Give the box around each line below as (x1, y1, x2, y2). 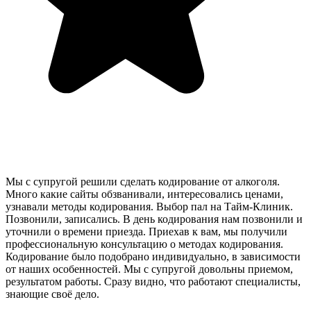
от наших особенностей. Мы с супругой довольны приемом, (6, 262, 293, 275)
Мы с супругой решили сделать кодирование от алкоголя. (6, 175, 280, 187)
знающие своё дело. (6, 287, 99, 300)
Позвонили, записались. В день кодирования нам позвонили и (6, 212, 303, 225)
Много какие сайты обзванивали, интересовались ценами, (6, 187, 283, 200)
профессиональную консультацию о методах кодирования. (6, 237, 283, 250)
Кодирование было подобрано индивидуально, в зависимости (6, 250, 301, 262)
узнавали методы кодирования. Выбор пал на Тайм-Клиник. (6, 200, 293, 212)
